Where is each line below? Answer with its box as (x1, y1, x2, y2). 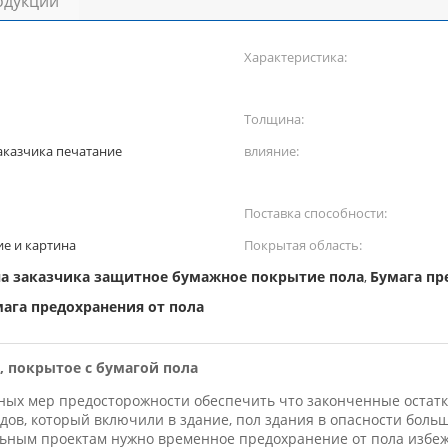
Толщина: (244, 110, 304, 128)
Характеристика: (244, 48, 347, 66)
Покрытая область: (244, 236, 362, 254)
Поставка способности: (244, 204, 387, 222)
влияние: (244, 142, 299, 160)
